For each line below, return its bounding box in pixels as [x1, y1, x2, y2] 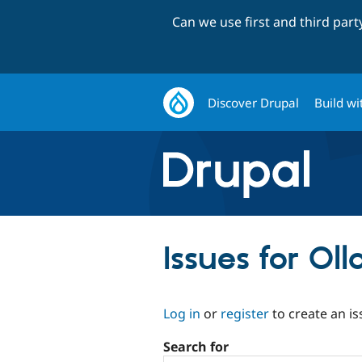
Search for [163, 338, 229, 356]
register [221, 304, 269, 322]
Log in [163, 304, 200, 322]
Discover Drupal [208, 94, 300, 111]
